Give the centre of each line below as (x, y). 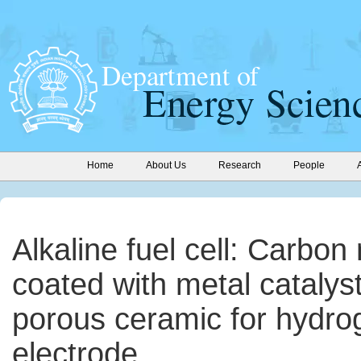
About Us (166, 165)
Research (240, 165)
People (309, 165)
